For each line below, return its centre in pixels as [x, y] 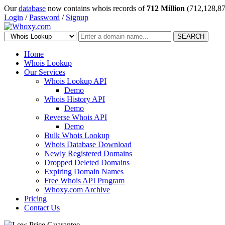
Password [44, 17]
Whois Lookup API [75, 81]
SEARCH [191, 36]
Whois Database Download [88, 144]
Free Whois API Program [84, 181]
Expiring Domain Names [84, 172]
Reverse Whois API [76, 117]
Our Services [45, 72]
